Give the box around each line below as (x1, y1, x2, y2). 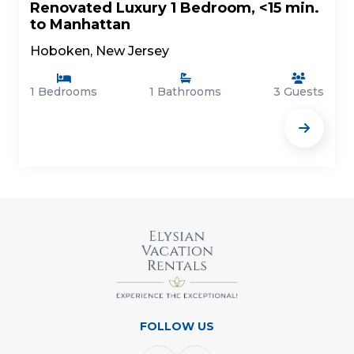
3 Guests (273, 85, 324, 99)
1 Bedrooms (30, 85, 97, 99)
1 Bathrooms (149, 85, 221, 99)
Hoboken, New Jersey (30, 43, 169, 58)
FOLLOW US (140, 319, 214, 334)
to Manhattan (30, 16, 130, 33)
